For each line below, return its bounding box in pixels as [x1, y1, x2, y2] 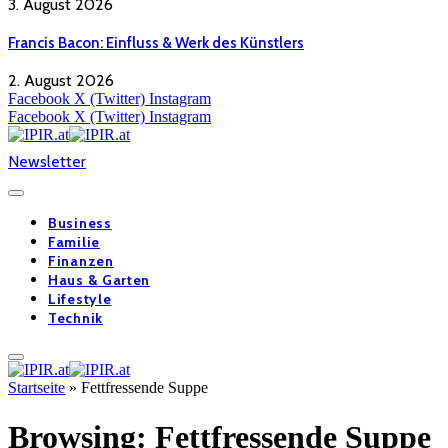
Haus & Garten [48, 271, 151, 290]
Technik [48, 309, 103, 328]
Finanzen [48, 252, 114, 271]
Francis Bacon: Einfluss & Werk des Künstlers [8, 33, 304, 52]
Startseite [8, 379, 65, 397]
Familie [48, 233, 100, 252]
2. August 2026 [8, 71, 114, 91]
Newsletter [8, 152, 86, 172]
